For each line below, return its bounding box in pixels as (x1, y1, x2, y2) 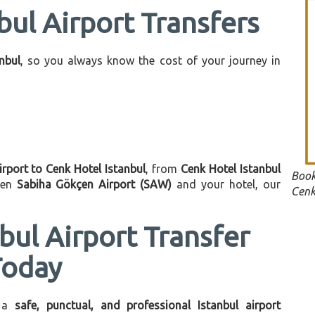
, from (146, 162, 181, 175)
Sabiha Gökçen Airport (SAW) (16, 178, 172, 191)
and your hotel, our (172, 178, 281, 191)
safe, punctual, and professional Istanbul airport (15, 299, 281, 311)
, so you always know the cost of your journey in (20, 54, 281, 67)
